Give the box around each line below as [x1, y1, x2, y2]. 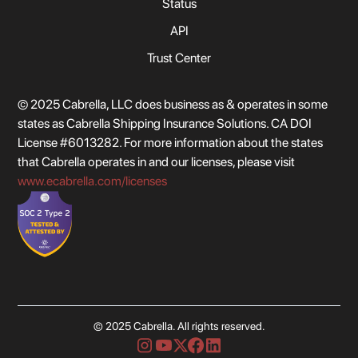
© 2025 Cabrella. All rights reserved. [93, 320, 265, 333]
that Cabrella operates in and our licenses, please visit [18, 153, 296, 169]
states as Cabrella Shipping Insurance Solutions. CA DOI [18, 115, 312, 131]
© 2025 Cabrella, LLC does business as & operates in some [18, 96, 328, 112]
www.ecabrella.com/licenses [18, 173, 168, 189]
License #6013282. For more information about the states [18, 134, 324, 150]
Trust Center [147, 50, 211, 66]
